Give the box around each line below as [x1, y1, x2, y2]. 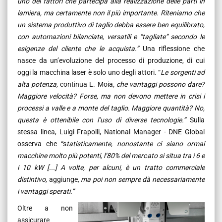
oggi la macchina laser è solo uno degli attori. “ [17, 68, 161, 76]
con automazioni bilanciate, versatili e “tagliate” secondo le [17, 32, 205, 41]
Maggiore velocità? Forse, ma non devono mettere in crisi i [17, 92, 205, 100]
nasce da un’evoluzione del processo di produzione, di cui [17, 56, 205, 64]
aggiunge [49, 175, 78, 183]
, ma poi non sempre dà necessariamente [77, 175, 205, 183]
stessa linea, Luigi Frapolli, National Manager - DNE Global [17, 127, 205, 136]
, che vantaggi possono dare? [112, 80, 205, 88]
